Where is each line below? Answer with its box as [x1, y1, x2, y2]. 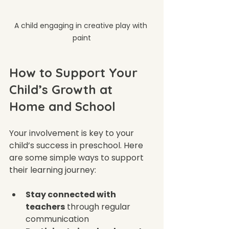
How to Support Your [9, 64, 141, 80]
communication [26, 213, 93, 225]
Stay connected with [26, 188, 118, 200]
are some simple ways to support [9, 151, 146, 164]
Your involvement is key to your [9, 127, 136, 139]
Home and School [9, 98, 116, 114]
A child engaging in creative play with [14, 20, 149, 31]
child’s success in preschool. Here [9, 139, 145, 151]
